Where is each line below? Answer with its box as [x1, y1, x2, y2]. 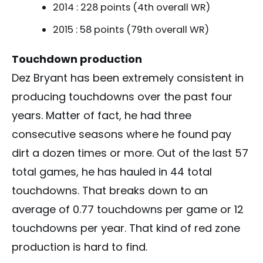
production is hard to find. [12, 240, 147, 255]
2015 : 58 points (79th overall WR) [53, 23, 209, 37]
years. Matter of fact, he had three [12, 108, 191, 123]
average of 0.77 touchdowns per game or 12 [12, 202, 244, 217]
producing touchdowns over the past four [12, 89, 232, 104]
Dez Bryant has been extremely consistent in [12, 70, 244, 86]
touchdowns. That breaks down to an [12, 183, 208, 198]
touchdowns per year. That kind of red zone [12, 221, 240, 236]
